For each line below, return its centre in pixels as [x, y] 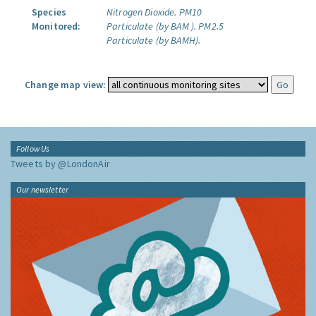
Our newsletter [42, 189]
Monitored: [56, 26]
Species [49, 12]
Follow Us [33, 148]
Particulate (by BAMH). [154, 40]
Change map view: [66, 85]
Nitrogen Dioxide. [142, 12]
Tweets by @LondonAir [60, 164]
